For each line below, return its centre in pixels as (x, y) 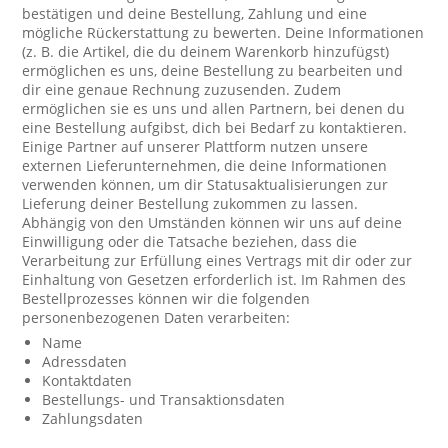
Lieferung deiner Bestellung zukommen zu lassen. (190, 203)
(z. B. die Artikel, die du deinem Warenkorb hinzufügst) (206, 51)
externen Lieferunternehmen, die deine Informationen (205, 165)
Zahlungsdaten (93, 418)
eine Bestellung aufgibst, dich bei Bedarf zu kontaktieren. (215, 127)
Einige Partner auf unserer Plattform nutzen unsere (195, 146)
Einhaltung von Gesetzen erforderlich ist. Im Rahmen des (214, 279)
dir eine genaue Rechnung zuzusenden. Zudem (182, 89)
